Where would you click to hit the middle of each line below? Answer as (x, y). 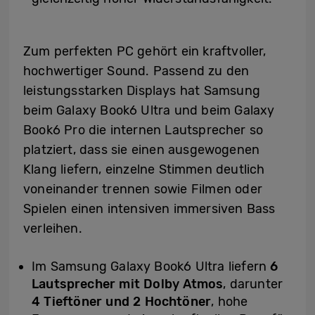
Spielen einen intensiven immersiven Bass (149, 209)
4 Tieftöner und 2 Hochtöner (122, 302)
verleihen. (53, 229)
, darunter (253, 284)
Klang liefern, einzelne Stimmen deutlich (144, 170)
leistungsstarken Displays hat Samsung (142, 91)
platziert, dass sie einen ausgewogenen (142, 150)
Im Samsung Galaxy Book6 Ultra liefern (151, 267)
